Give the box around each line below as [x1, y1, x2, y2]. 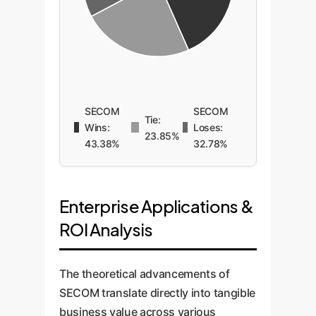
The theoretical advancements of [59, 267, 230, 281]
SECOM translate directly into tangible [59, 286, 256, 300]
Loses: [193, 121, 224, 133]
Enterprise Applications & [59, 195, 253, 217]
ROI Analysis [59, 219, 153, 240]
